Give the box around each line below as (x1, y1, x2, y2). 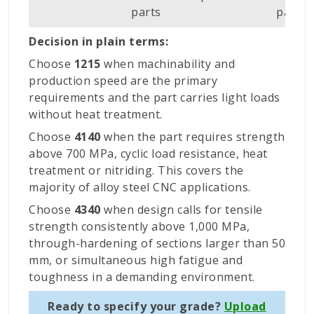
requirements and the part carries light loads (29, 90, 280, 106)
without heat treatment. (29, 107, 163, 123)
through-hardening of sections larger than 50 (29, 235, 285, 252)
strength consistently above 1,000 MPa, (29, 219, 250, 235)
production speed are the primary (29, 73, 217, 89)
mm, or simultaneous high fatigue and (29, 252, 243, 268)
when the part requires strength (100, 129, 285, 145)
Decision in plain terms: (29, 34, 168, 50)
